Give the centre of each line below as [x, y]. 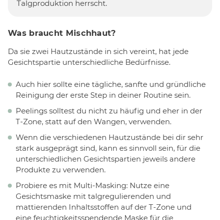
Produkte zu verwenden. [61, 169]
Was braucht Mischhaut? [62, 33]
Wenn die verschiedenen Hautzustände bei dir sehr [110, 137]
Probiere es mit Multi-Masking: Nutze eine [93, 185]
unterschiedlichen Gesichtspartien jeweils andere [106, 159]
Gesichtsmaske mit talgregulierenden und [93, 196]
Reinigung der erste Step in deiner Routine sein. [103, 95]
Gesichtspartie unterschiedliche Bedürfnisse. [89, 62]
